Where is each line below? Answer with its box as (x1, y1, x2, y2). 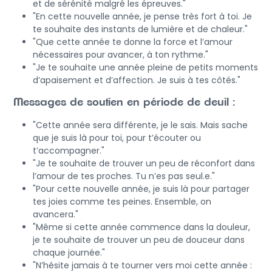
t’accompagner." (33, 144, 104, 157)
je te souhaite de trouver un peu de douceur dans (33, 233, 245, 246)
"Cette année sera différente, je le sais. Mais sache (33, 118, 248, 131)
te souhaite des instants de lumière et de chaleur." (33, 22, 248, 35)
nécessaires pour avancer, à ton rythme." (33, 48, 208, 61)
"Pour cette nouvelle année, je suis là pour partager (33, 182, 250, 195)
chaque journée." (33, 246, 105, 259)
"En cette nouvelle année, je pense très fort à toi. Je (33, 10, 252, 22)
